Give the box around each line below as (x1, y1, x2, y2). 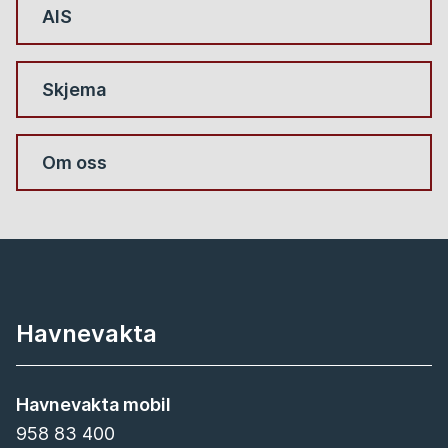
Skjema (42, 79, 106, 101)
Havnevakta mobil (16, 394, 171, 416)
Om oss (42, 152, 107, 174)
